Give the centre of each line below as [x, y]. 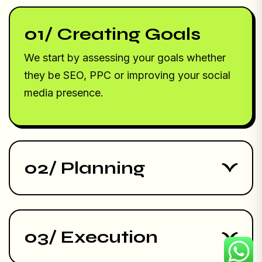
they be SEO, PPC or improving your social [127, 75]
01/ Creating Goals [112, 34]
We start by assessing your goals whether [125, 58]
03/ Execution [91, 237]
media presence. [64, 93]
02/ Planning [85, 168]
